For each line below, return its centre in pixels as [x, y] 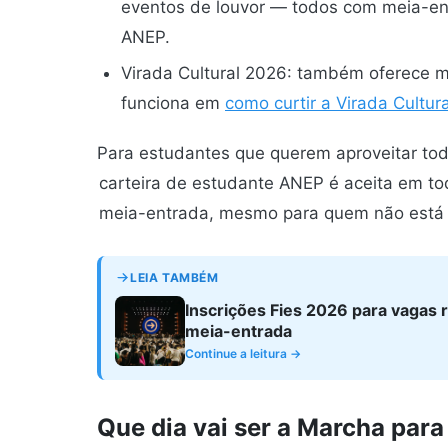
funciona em [173, 103]
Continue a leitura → [243, 353]
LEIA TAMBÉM [174, 277]
